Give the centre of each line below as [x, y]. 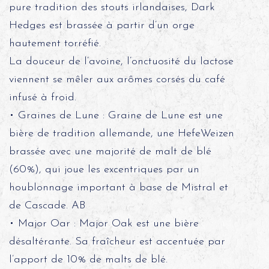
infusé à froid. [42, 98]
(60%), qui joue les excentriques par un [104, 170]
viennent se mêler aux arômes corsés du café [117, 80]
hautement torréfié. [55, 44]
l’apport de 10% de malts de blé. [88, 260]
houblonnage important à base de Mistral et [118, 188]
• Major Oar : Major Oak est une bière [104, 224]
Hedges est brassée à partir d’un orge [101, 26]
